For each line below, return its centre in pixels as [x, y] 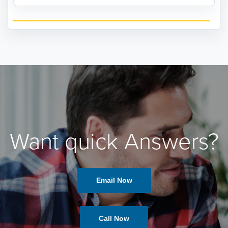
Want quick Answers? [114, 142]
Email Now [114, 180]
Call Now [114, 219]
